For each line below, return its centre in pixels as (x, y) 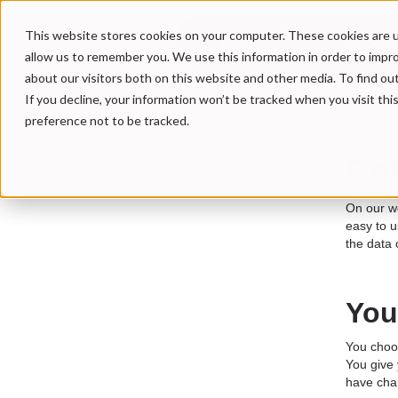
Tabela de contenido (183, 153)
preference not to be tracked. (107, 120)
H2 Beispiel (138, 186)
